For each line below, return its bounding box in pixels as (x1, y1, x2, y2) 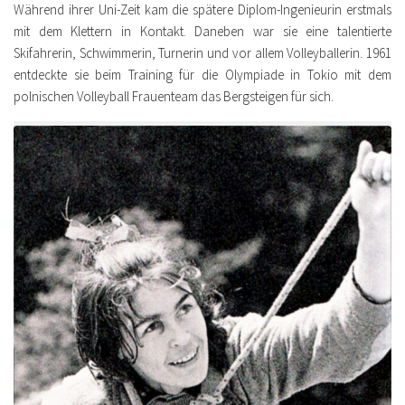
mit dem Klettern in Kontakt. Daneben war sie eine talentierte (14, 23, 391, 40)
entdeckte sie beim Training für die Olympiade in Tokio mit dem (14, 66, 391, 83)
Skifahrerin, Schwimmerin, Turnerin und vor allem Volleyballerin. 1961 (14, 44, 391, 61)
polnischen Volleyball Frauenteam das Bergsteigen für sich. (14, 88, 334, 105)
